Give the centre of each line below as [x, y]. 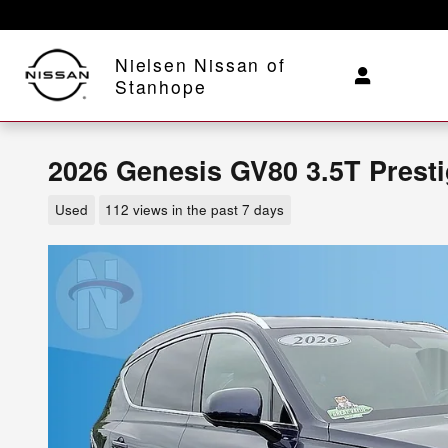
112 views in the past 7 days [195, 209]
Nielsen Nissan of [200, 64]
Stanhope [161, 86]
